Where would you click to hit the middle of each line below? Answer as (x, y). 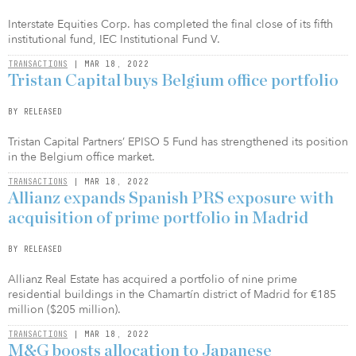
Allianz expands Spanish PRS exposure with (171, 198)
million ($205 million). (64, 310)
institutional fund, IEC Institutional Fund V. (114, 39)
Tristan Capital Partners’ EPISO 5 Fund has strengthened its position (178, 142)
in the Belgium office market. (81, 157)
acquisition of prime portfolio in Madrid (158, 218)
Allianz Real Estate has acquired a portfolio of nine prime (153, 279)
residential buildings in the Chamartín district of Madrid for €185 (172, 294)
